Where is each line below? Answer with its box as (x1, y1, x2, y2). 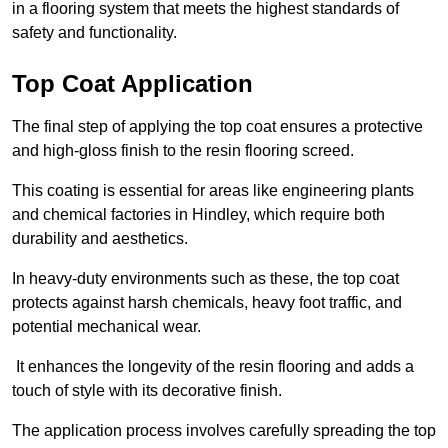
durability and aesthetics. (12, 230, 188, 248)
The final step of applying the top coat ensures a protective (12, 118, 423, 136)
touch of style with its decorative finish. (12, 382, 282, 400)
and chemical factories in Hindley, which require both (12, 206, 385, 224)
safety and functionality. (12, 24, 177, 42)
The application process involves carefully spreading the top (12, 422, 436, 440)
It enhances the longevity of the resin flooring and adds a (12, 358, 414, 376)
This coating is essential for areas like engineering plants (12, 182, 414, 200)
